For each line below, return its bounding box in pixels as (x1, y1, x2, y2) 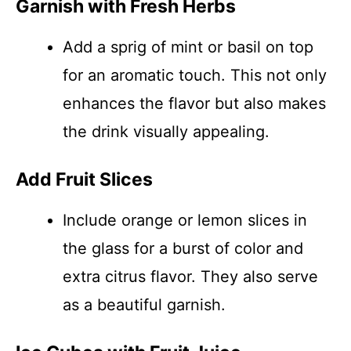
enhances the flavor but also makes (63, 94, 326, 113)
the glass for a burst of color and (63, 239, 303, 258)
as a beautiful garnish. (63, 295, 226, 314)
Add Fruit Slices (16, 168, 153, 190)
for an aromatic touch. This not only (63, 66, 327, 85)
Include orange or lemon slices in (63, 211, 307, 230)
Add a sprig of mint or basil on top (63, 38, 313, 56)
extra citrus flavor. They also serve (63, 267, 318, 286)
